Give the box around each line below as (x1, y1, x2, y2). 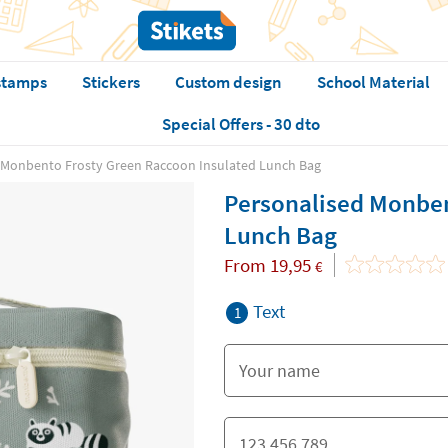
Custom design (174, 71, 282, 93)
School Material (316, 71, 430, 93)
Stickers (81, 71, 140, 93)
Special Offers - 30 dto (162, 113, 321, 135)
